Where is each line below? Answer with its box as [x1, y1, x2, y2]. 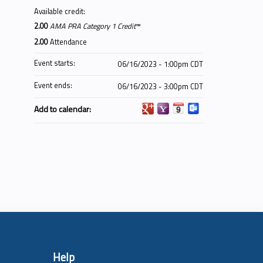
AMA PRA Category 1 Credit [50, 21, 136, 32]
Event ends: [34, 80, 74, 91]
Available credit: [34, 6, 87, 17]
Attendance [50, 36, 87, 48]
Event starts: [34, 58, 77, 69]
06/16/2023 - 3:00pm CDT [118, 81, 203, 92]
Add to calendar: [34, 103, 93, 115]
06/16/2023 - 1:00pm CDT [118, 59, 203, 70]
